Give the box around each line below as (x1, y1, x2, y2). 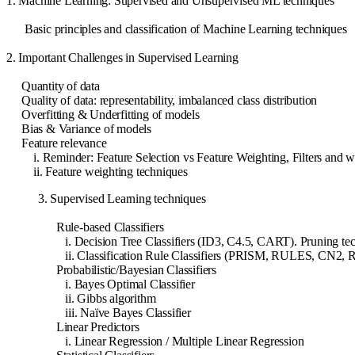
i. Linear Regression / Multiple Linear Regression (65, 334, 304, 349)
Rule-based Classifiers (55, 220, 164, 235)
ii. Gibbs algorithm (65, 292, 156, 306)
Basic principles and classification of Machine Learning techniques (24, 22, 347, 36)
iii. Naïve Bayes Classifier (65, 306, 191, 320)
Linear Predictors (55, 320, 139, 334)
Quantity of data (21, 79, 100, 94)
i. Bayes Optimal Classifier (65, 277, 195, 292)
